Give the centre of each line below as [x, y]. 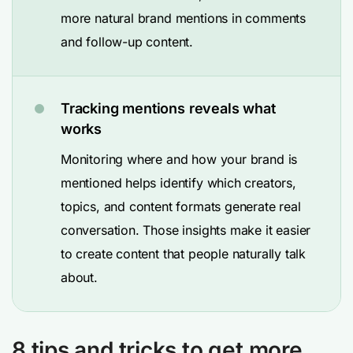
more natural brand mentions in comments [183, 18]
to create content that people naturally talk [184, 254]
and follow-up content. [127, 42]
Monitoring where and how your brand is [179, 159]
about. [79, 277]
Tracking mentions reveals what [168, 108]
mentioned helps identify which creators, [178, 183]
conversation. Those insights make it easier [186, 230]
